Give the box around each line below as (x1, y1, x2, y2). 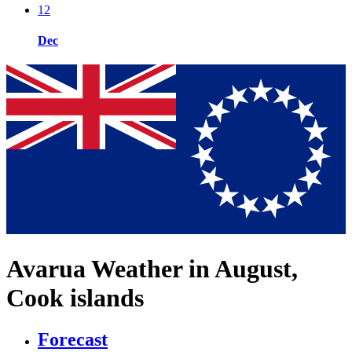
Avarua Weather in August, (6, 254, 298, 283)
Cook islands (6, 283, 144, 312)
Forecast (38, 329, 108, 350)
